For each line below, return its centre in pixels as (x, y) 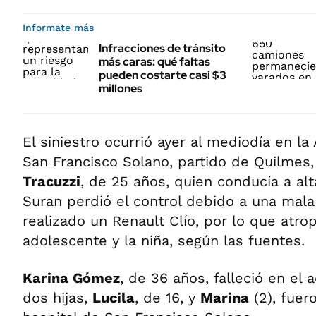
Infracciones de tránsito (162, 49)
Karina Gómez (71, 278)
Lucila (114, 298)
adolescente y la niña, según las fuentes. (164, 241)
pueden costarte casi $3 (163, 75)
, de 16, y (168, 298)
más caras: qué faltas (154, 62)
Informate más (58, 28)
